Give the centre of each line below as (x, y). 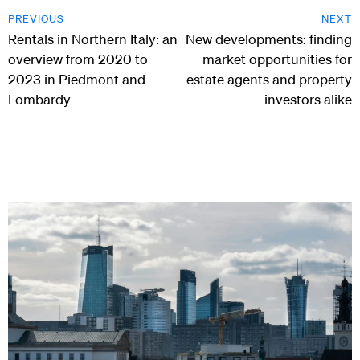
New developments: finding (269, 39)
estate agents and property (269, 80)
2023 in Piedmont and (77, 80)
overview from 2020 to (78, 59)
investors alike (308, 100)
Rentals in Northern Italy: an (93, 39)
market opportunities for (277, 59)
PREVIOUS (36, 19)
